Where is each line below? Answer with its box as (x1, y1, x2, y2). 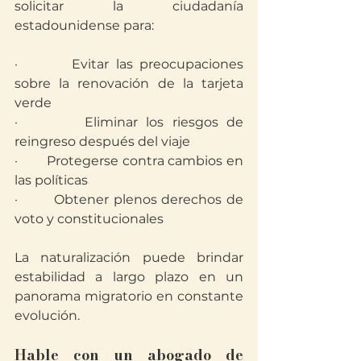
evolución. (15, 307, 80, 323)
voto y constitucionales (15, 210, 164, 226)
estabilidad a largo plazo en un (15, 268, 243, 284)
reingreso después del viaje (15, 133, 190, 149)
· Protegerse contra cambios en (15, 152, 243, 168)
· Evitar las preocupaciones (15, 56, 243, 72)
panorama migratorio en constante (15, 288, 243, 304)
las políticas (15, 172, 88, 188)
